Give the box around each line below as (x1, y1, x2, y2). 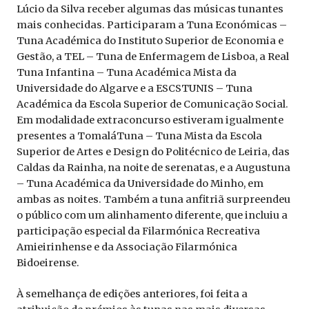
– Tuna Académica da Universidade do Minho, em (17, 177, 263, 190)
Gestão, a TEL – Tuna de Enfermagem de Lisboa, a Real (17, 50, 289, 63)
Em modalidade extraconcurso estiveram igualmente (17, 114, 283, 127)
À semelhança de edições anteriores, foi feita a (17, 287, 248, 300)
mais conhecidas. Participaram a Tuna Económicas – (17, 19, 287, 32)
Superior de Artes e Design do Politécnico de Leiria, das (17, 146, 290, 159)
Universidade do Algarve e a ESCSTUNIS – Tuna (17, 82, 252, 95)
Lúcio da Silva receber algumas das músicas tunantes (17, 3, 283, 16)
